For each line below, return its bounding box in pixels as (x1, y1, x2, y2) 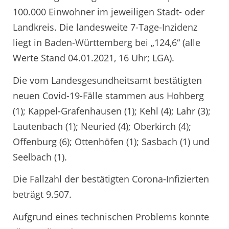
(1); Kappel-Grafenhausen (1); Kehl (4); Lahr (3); (13, 104, 211, 117)
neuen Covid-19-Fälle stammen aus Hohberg (13, 89, 204, 102)
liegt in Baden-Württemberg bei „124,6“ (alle (13, 36, 200, 49)
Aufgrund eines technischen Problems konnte (13, 210, 209, 223)
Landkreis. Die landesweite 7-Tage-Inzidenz (13, 21, 197, 34)
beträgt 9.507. (13, 188, 72, 201)
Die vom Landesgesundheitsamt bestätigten (13, 74, 202, 86)
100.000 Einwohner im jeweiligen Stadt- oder (13, 6, 204, 18)
